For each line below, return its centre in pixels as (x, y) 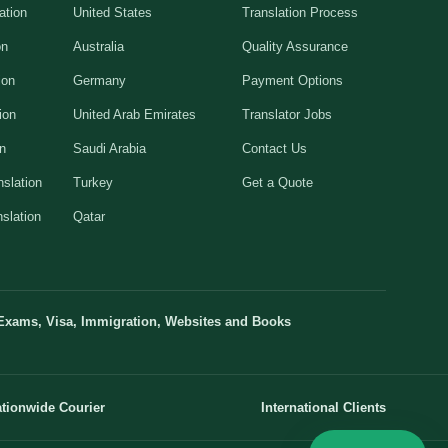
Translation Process (299, 12)
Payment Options (292, 80)
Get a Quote (277, 182)
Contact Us (274, 148)
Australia (99, 46)
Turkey (93, 182)
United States (113, 12)
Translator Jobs (286, 114)
